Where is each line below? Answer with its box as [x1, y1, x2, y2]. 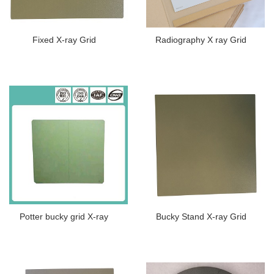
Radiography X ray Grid [155, 35, 246, 45]
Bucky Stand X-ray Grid [155, 212, 246, 222]
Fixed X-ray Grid [32, 35, 96, 45]
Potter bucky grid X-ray [20, 212, 108, 222]
